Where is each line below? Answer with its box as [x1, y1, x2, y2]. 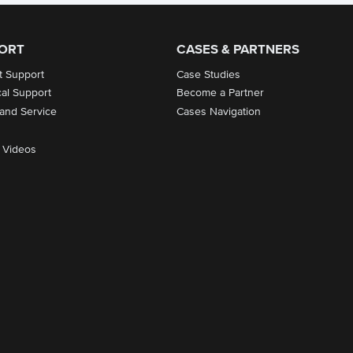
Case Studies [176, 69, 240, 80]
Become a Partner [176, 87, 264, 99]
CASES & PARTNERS [176, 43, 299, 58]
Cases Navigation [176, 106, 261, 118]
